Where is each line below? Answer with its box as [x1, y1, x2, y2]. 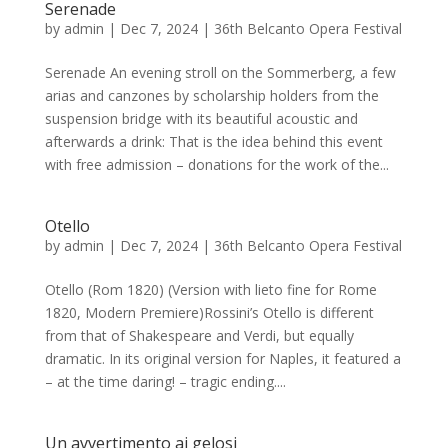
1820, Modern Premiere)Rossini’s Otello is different [44, 302, 374, 322]
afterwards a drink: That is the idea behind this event [44, 131, 383, 151]
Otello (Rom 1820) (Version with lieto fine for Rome [44, 279, 377, 299]
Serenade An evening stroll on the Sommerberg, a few [44, 62, 396, 82]
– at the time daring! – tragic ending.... [44, 371, 286, 391]
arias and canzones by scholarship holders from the [44, 85, 379, 105]
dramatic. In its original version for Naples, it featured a [44, 348, 401, 368]
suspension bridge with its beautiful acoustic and [44, 108, 358, 128]
